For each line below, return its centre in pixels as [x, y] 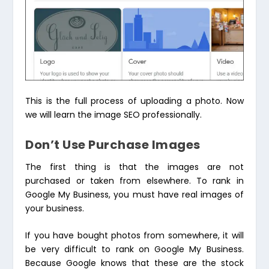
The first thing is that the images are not [134, 167]
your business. [55, 208]
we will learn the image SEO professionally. [114, 114]
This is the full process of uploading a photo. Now [134, 101]
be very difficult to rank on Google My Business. [134, 249]
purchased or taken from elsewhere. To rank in [134, 181]
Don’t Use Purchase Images [113, 145]
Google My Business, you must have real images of [134, 195]
